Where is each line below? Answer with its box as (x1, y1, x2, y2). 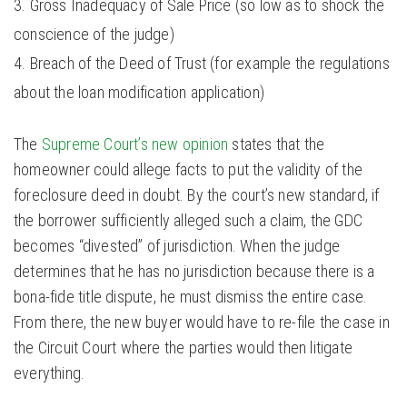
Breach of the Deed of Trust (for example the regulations (29, 54, 390, 74)
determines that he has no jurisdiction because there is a (14, 262, 375, 282)
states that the (228, 134, 325, 154)
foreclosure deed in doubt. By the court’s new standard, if (14, 185, 380, 205)
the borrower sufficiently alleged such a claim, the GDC (14, 211, 363, 231)
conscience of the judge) (14, 25, 174, 45)
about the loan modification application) (14, 83, 264, 103)
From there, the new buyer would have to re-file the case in (14, 313, 390, 333)
